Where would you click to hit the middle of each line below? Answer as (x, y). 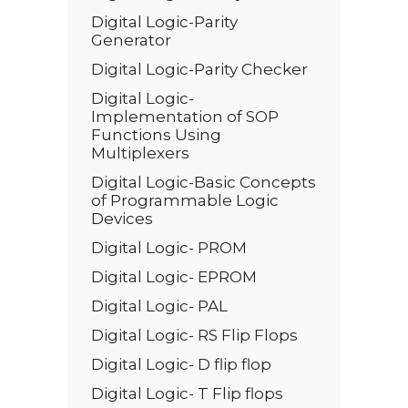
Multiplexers (142, 153)
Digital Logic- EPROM (174, 277)
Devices (122, 219)
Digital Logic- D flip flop (181, 364)
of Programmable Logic (185, 200)
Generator (133, 40)
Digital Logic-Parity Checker (199, 69)
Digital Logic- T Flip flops (187, 393)
